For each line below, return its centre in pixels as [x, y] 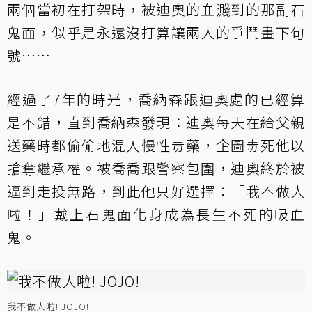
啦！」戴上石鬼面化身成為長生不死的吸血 [156, 214]
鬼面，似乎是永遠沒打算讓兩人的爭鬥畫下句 [156, 32]
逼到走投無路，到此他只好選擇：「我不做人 [156, 191]
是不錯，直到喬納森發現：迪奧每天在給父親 [156, 122]
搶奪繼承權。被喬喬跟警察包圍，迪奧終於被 [156, 168]
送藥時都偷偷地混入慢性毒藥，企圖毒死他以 [156, 145]
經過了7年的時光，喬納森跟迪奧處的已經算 [156, 99]
